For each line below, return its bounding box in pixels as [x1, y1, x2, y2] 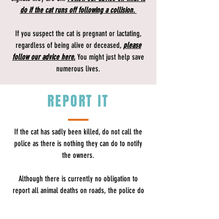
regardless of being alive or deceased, [15, 41, 123, 50]
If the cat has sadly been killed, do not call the [14, 127, 142, 137]
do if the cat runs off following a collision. [20, 5, 137, 15]
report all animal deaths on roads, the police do [12, 186, 144, 196]
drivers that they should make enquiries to [27, 197, 146, 207]
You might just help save [75, 52, 144, 62]
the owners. [62, 151, 94, 160]
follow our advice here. [12, 52, 75, 62]
